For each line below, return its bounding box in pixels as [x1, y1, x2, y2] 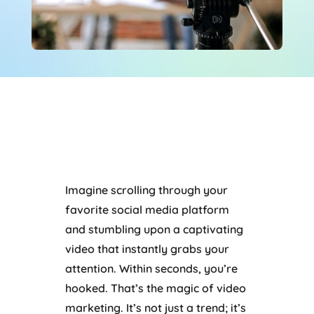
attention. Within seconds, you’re [64, 261, 238, 275]
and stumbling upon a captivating [64, 221, 243, 236]
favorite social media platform [64, 202, 229, 217]
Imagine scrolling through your [64, 182, 228, 197]
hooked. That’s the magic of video [64, 280, 246, 295]
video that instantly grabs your [64, 241, 229, 256]
